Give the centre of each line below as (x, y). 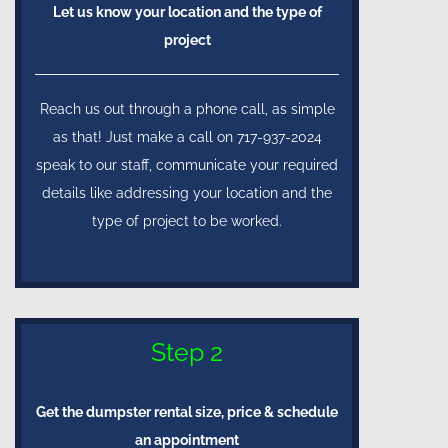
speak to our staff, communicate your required (187, 164)
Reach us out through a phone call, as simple (187, 108)
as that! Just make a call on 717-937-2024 (187, 136)
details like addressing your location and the (187, 192)
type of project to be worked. (187, 220)
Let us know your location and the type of (187, 11)
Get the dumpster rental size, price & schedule (187, 411)
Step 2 (187, 351)
